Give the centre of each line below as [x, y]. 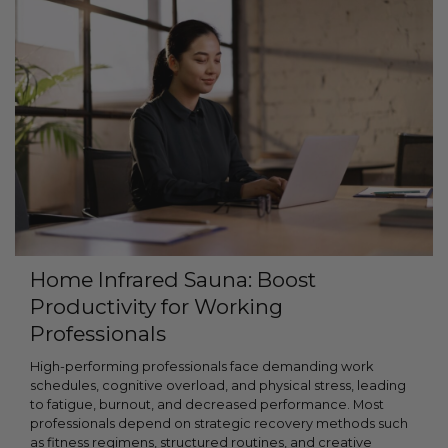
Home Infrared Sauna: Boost [173, 280]
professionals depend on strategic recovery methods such [219, 424]
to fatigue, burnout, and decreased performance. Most [207, 405]
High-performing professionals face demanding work [202, 367]
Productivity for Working [157, 307]
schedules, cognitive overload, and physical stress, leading [218, 386]
